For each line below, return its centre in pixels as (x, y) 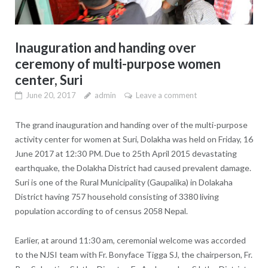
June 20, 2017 (51, 95)
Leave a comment (166, 95)
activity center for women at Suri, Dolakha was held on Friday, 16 (134, 139)
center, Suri (48, 80)
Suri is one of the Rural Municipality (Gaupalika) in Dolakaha (124, 182)
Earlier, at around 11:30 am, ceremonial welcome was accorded (130, 240)
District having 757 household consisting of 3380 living (117, 196)
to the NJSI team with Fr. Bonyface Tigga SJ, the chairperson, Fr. (133, 254)
